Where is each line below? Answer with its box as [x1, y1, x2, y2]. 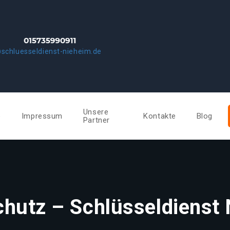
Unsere [83, 107, 109, 117]
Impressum [21, 111, 63, 121]
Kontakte [143, 111, 176, 121]
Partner [83, 116, 110, 125]
